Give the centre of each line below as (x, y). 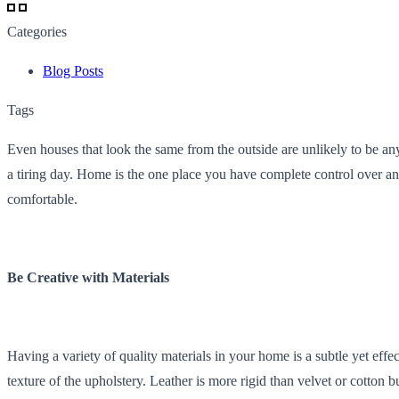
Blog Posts (73, 70)
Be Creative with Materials (88, 277)
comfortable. (42, 199)
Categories (37, 31)
